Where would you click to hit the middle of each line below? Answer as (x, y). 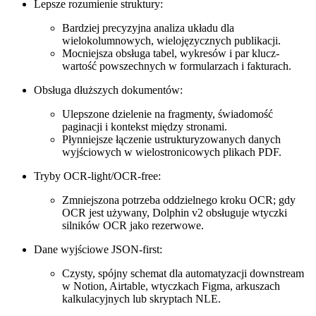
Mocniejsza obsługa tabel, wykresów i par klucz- (171, 54)
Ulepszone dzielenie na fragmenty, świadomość (168, 114)
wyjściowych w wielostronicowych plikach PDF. (172, 152)
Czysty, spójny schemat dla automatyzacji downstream (183, 274)
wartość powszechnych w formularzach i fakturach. (177, 66)
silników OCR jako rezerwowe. (133, 226)
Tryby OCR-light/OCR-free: (97, 176)
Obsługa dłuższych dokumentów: (108, 90)
